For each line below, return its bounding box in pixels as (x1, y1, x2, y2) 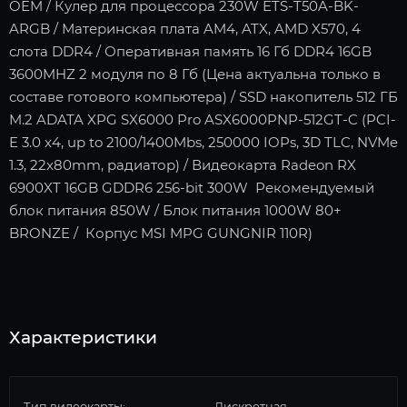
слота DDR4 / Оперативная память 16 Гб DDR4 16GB (9, 42, 372, 60)
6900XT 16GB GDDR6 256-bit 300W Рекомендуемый (9, 178, 374, 196)
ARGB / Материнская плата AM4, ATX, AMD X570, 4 (9, 19, 361, 37)
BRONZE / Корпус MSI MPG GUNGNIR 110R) (9, 223, 313, 242)
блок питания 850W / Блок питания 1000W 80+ (9, 201, 342, 219)
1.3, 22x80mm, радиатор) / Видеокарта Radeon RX (9, 155, 356, 174)
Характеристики (9, 326, 157, 348)
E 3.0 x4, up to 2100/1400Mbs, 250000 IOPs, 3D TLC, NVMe (9, 133, 398, 151)
